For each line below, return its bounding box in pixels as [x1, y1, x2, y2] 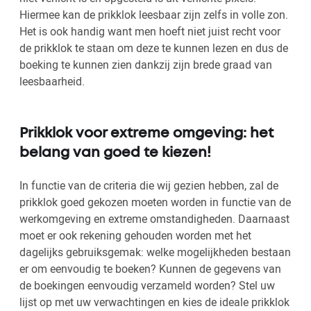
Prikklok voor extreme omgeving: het [19, 126, 274, 140]
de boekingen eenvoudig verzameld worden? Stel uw [19, 277, 275, 293]
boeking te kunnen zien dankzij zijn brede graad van [19, 56, 272, 72]
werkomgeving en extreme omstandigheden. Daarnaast [19, 210, 289, 226]
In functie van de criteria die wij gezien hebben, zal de [19, 177, 278, 193]
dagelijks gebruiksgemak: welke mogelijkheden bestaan [19, 244, 291, 260]
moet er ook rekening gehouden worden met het [19, 227, 251, 243]
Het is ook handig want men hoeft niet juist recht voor [19, 23, 280, 39]
